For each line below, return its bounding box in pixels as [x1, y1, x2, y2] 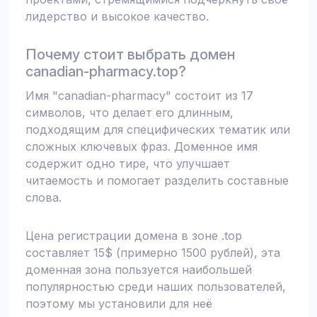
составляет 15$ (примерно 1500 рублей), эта [25, 246, 280, 260]
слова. [25, 190, 62, 204]
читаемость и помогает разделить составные [25, 173, 289, 188]
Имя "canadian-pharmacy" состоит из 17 [25, 88, 253, 103]
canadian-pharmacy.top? [25, 63, 186, 80]
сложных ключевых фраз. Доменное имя [25, 139, 258, 154]
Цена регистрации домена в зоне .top [25, 229, 242, 243]
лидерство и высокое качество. [25, 9, 209, 23]
